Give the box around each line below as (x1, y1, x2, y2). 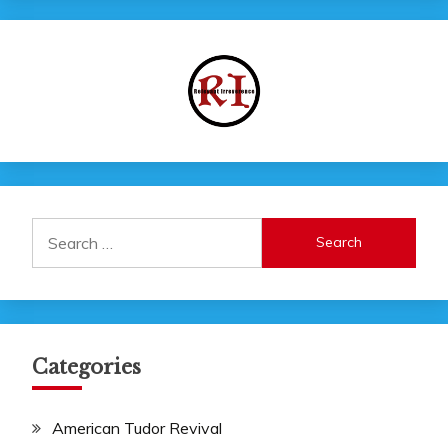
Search (31, 218, 81, 239)
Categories (32, 354, 141, 379)
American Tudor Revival (52, 417, 222, 438)
